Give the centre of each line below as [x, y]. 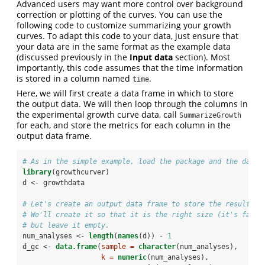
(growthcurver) [80, 172]
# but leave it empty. [66, 226]
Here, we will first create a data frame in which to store [125, 93]
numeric [132, 258]
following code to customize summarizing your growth [124, 25]
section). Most [201, 57]
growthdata [64, 183]
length [101, 236]
